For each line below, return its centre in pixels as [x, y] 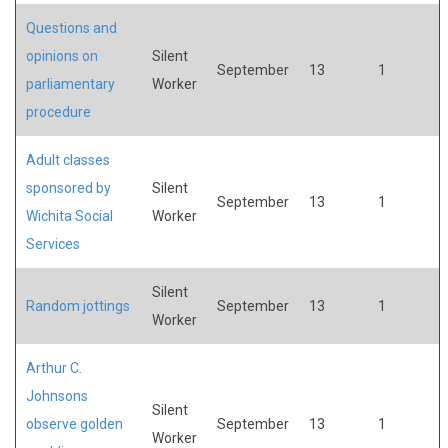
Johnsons [57, 395]
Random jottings [78, 305]
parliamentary [70, 83]
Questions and [71, 27]
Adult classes [68, 159]
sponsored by [68, 187]
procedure [58, 111]
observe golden [74, 423]
